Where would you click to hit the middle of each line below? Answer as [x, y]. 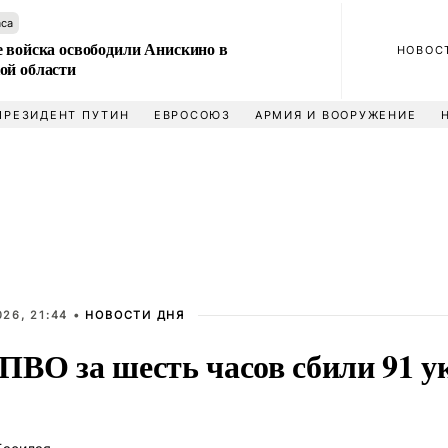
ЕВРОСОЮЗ [192, 115]
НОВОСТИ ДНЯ [135, 315]
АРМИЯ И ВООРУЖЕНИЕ [335, 115]
